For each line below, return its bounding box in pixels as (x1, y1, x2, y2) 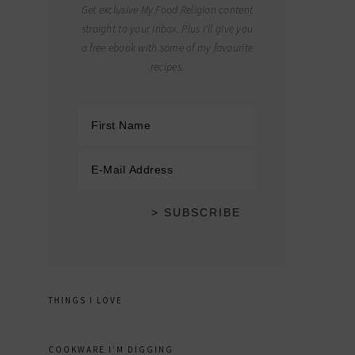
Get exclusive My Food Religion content (81, 3, 254, 17)
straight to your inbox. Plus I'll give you (81, 22, 254, 36)
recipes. (150, 60, 185, 74)
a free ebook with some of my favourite (81, 41, 254, 55)
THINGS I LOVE (48, 295, 123, 306)
